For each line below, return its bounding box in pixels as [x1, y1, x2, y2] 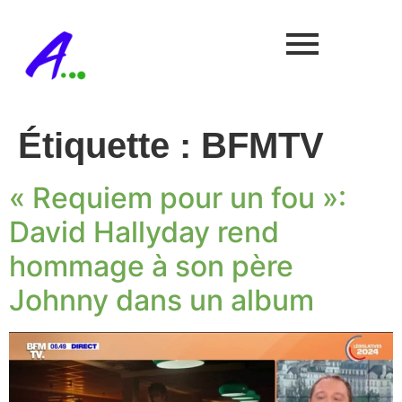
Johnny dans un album [9, 283, 314, 318]
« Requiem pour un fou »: [9, 180, 346, 215]
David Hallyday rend [9, 214, 279, 249]
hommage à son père [9, 249, 293, 284]
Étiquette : [18, 126, 201, 165]
